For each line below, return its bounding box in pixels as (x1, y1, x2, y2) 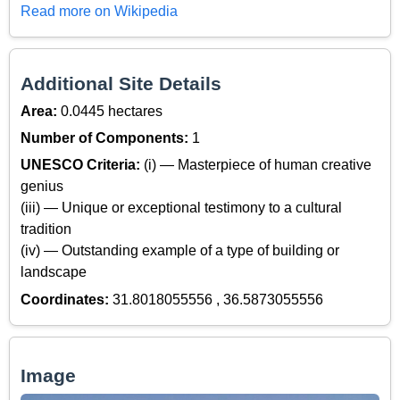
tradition (21, 221, 71, 237)
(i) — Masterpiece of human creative (144, 157, 371, 173)
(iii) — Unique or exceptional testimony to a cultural (21, 200, 342, 216)
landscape (21, 264, 87, 280)
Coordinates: (21, 291, 112, 307)
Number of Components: (21, 130, 192, 146)
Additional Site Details (21, 73, 221, 95)
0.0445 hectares (61, 103, 162, 119)
